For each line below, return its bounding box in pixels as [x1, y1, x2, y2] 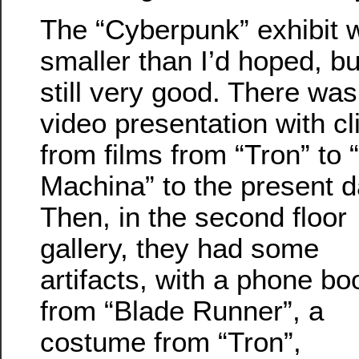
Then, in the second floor [40, 200, 347, 232]
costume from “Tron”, [40, 325, 301, 357]
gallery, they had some [40, 232, 319, 264]
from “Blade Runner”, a [40, 294, 324, 326]
